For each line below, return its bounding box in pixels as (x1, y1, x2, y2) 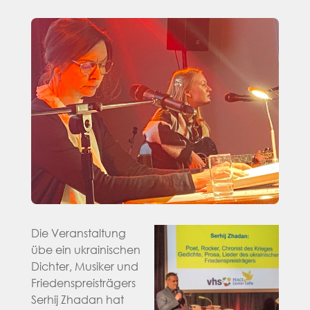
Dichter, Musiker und (30, 258, 138, 273)
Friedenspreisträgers (30, 275, 136, 290)
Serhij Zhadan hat (30, 291, 124, 307)
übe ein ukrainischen (30, 241, 140, 257)
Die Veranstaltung (30, 225, 126, 240)
